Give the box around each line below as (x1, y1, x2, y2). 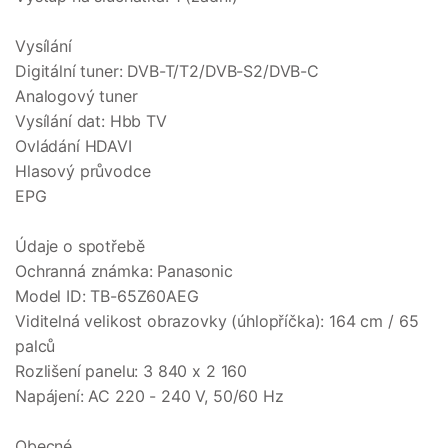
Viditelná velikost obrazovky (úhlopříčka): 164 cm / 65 (15, 311, 419, 332)
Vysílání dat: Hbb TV (15, 111, 167, 132)
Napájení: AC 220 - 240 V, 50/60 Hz (15, 386, 284, 407)
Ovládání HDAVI (15, 136, 132, 157)
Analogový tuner (15, 86, 138, 107)
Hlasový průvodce (15, 161, 151, 182)
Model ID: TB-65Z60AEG (15, 286, 199, 307)
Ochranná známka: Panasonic (15, 261, 233, 282)
